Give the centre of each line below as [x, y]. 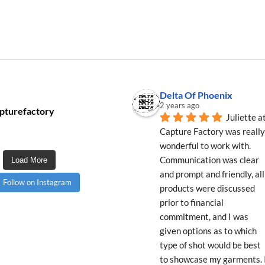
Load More [29, 160]
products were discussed [207, 188]
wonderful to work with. [205, 146]
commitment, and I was [204, 216]
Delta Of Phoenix [196, 95]
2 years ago [179, 105]
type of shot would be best [210, 245]
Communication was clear [209, 160]
